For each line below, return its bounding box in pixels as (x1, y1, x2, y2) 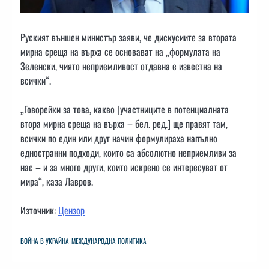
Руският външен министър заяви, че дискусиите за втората (20, 30, 237, 45)
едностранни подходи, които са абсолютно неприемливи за (20, 145, 237, 160)
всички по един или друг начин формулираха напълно (20, 131, 217, 146)
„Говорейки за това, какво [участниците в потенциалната (20, 102, 229, 117)
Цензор (58, 203, 85, 218)
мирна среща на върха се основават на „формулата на (20, 44, 220, 59)
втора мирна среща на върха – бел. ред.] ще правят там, (20, 116, 228, 131)
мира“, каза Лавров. (20, 174, 93, 189)
